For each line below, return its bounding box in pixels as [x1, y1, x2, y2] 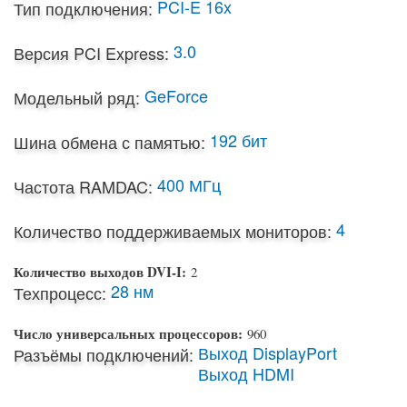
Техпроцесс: [14, 281, 106, 305]
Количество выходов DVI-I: [14, 262, 191, 283]
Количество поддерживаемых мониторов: [14, 219, 332, 243]
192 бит [210, 128, 267, 153]
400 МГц [157, 173, 221, 197]
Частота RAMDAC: [14, 174, 153, 199]
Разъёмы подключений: [14, 342, 194, 367]
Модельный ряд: [14, 85, 140, 110]
